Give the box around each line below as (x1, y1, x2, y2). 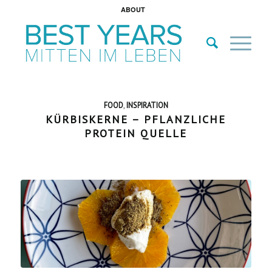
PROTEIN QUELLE (84, 126, 188, 140)
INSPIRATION (126, 100, 168, 110)
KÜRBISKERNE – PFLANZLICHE (46, 112, 226, 126)
